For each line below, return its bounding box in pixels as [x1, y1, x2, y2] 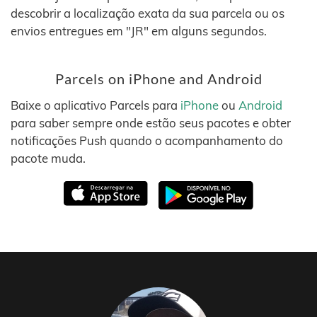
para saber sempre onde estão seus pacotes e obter [11, 115, 291, 130]
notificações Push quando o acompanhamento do [11, 133, 283, 148]
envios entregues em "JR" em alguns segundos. [11, 23, 267, 38]
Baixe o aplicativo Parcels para [11, 98, 180, 113]
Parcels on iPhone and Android [54, 71, 263, 87]
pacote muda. [11, 151, 86, 166]
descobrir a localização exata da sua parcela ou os [11, 6, 284, 21]
